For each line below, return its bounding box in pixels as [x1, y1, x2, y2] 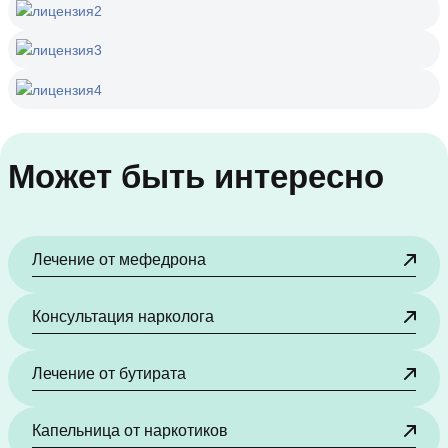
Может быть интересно [8, 157, 384, 195]
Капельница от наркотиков [32, 421, 228, 439]
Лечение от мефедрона [32, 250, 206, 268]
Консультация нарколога [32, 307, 214, 325]
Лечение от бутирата [32, 364, 186, 382]
